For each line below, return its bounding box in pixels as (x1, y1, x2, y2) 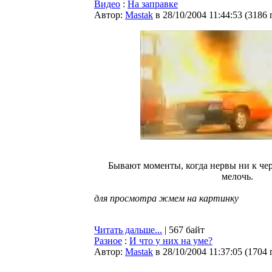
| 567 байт (162, 225, 205, 235)
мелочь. (222, 171, 253, 182)
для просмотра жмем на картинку (94, 193, 239, 203)
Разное (94, 236, 122, 246)
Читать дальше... (94, 225, 162, 235)
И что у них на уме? (129, 236, 212, 246)
